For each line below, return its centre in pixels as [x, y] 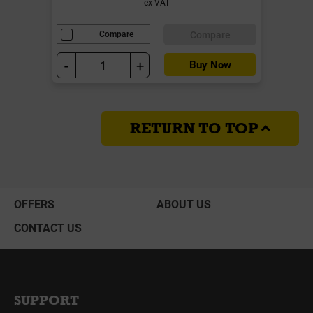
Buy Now [210, 64]
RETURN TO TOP [196, 128]
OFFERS [34, 203]
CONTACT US [48, 227]
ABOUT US [184, 203]
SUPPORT [46, 300]
